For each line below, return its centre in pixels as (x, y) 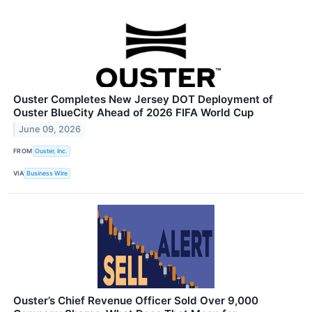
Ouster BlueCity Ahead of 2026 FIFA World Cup (133, 112)
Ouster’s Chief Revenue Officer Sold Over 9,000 (136, 301)
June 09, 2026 (50, 130)
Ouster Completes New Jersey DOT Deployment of (143, 99)
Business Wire (47, 173)
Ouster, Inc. (52, 151)
